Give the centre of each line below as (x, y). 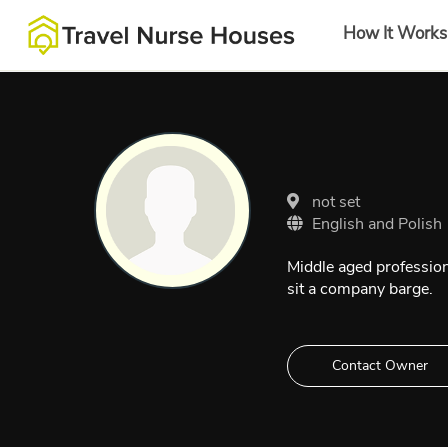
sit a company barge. (360, 289)
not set (336, 202)
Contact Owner (380, 366)
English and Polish (377, 224)
